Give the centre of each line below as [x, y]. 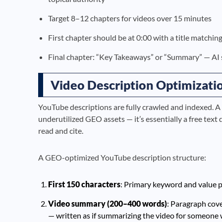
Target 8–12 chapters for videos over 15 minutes [130, 18]
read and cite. [61, 130]
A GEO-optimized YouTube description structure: [122, 157]
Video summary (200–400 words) [108, 203]
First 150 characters [84, 184]
